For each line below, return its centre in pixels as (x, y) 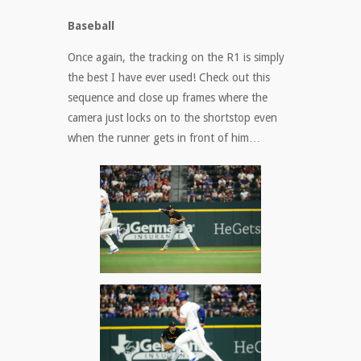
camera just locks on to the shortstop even (172, 118)
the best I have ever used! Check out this (169, 78)
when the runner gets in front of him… (164, 138)
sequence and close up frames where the (168, 98)
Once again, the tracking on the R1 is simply (176, 58)
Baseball (91, 26)
